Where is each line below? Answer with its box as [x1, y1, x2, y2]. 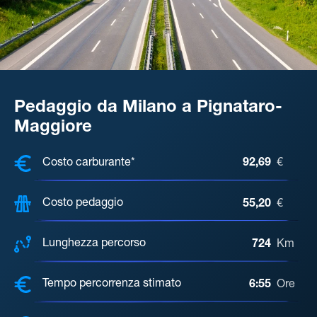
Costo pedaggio [42, 198, 123, 210]
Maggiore [14, 119, 92, 137]
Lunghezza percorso [42, 238, 146, 250]
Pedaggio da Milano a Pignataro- [14, 99, 282, 117]
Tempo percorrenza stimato [42, 279, 181, 291]
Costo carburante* [42, 157, 135, 169]
